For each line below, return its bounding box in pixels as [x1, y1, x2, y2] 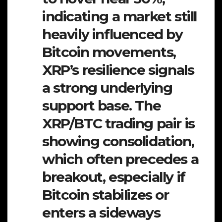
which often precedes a [42, 151, 199, 168]
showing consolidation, [42, 133, 194, 150]
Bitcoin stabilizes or [42, 186, 169, 204]
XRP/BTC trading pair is [42, 115, 195, 132]
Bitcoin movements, [42, 44, 176, 61]
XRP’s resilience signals [42, 61, 194, 79]
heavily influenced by [42, 26, 183, 43]
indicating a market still [42, 8, 197, 25]
